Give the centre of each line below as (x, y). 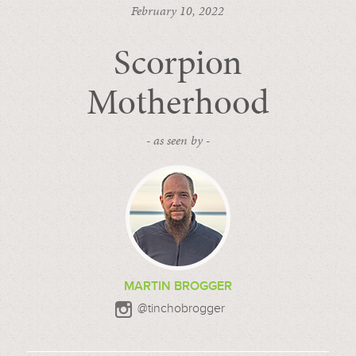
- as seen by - (178, 141)
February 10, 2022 (178, 11)
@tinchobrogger (181, 309)
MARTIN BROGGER (178, 286)
